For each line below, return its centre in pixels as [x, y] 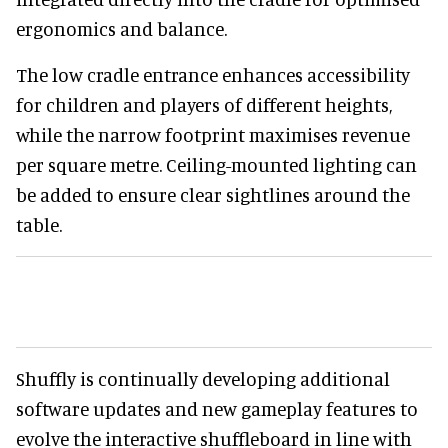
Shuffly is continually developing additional [203, 378]
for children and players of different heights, [204, 104]
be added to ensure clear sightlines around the [213, 194]
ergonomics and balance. [121, 28]
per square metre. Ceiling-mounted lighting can [216, 164]
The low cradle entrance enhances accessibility [213, 74]
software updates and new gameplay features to [217, 408]
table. [39, 224]
